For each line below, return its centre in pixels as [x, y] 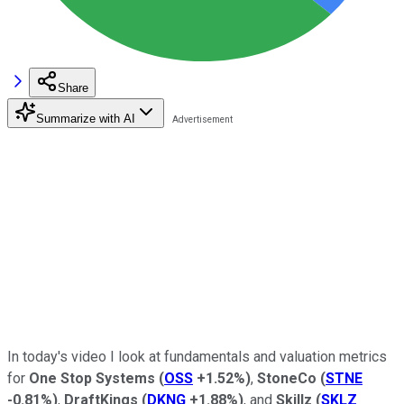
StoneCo [289, 378]
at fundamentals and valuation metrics [268, 356]
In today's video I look [76, 356]
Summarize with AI [86, 118]
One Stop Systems [92, 378]
